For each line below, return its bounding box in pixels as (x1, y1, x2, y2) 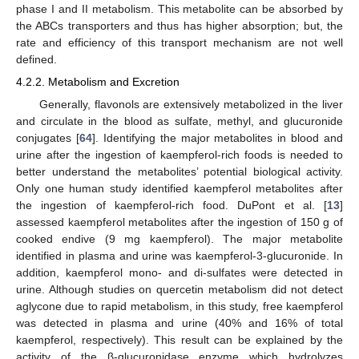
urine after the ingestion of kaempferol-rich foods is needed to (16, 147, 343, 161)
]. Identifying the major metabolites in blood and (91, 131, 343, 144)
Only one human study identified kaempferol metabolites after (16, 181, 343, 195)
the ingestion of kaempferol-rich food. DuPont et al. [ (16, 198, 327, 212)
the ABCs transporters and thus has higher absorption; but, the (16, 19, 343, 33)
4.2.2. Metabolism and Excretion (16, 75, 179, 89)
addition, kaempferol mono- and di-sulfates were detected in (16, 265, 343, 279)
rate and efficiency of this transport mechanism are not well (16, 36, 343, 50)
